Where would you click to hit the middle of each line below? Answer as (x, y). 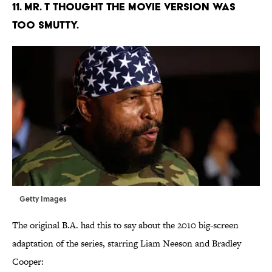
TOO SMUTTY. (46, 25)
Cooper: (28, 262)
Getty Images (43, 199)
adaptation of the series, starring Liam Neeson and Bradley (127, 243)
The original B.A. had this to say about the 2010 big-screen (125, 225)
